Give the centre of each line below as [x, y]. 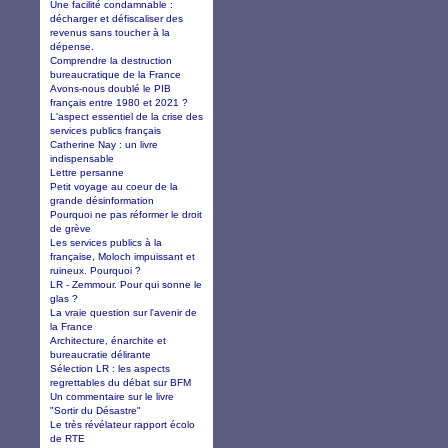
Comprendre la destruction [111, 60]
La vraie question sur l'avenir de [123, 312]
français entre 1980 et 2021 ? [119, 102]
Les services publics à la [106, 242]
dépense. [72, 46]
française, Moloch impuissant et [122, 256]
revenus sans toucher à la [110, 32]
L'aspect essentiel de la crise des [126, 116]
